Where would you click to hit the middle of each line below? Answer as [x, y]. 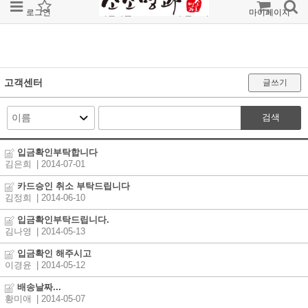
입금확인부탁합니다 [56, 153]
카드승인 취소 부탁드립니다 [72, 187]
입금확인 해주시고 [53, 254]
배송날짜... [38, 288]
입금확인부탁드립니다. [62, 220]
